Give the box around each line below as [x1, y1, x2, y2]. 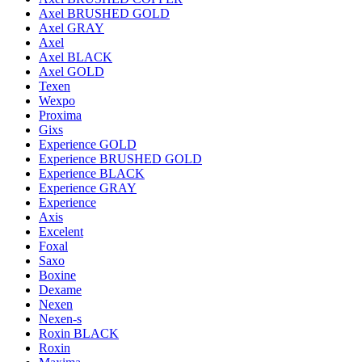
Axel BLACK [39, 50, 112, 65]
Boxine [39, 268, 76, 283]
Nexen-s [39, 312, 82, 326]
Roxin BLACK [39, 326, 119, 341]
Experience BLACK [39, 166, 145, 181]
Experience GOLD [39, 137, 137, 152]
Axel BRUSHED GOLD [39, 6, 170, 21]
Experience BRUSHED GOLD [39, 152, 202, 166]
